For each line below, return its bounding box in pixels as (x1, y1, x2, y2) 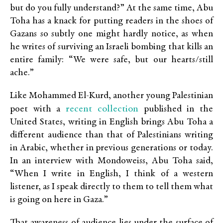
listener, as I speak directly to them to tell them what (10, 182, 213, 192)
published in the (138, 105, 214, 114)
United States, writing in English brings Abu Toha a (10, 117, 213, 127)
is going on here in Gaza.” (10, 195, 108, 205)
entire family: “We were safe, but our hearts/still (10, 55, 213, 65)
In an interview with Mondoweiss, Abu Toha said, (10, 156, 213, 166)
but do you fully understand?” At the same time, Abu (10, 3, 213, 13)
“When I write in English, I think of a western (10, 169, 213, 179)
